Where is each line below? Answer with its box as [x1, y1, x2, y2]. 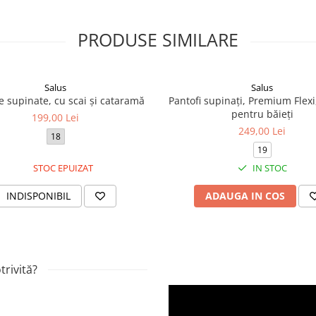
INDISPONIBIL [6, 189, 71, 202]
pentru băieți [231, 107, 293, 121]
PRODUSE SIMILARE [78, 28, 238, 51]
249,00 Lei [238, 124, 286, 138]
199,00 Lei [32, 111, 79, 124]
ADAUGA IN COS [205, 189, 285, 202]
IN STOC [250, 162, 287, 174]
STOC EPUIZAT [30, 162, 93, 174]
